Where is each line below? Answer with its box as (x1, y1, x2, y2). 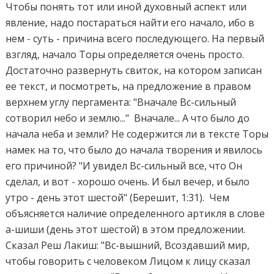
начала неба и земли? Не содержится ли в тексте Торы (6, 127, 269, 141)
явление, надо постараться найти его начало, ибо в (6, 16, 255, 30)
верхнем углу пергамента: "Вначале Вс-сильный (6, 95, 237, 109)
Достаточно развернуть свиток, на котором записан (6, 64, 262, 78)
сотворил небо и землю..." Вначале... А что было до (6, 111, 250, 125)
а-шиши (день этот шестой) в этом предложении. (6, 223, 246, 237)
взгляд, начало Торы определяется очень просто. (6, 48, 245, 62)
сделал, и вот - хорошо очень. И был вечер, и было (6, 175, 250, 189)
